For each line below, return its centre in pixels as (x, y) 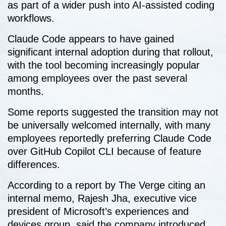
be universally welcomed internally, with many (109, 125)
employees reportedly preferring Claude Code (109, 138)
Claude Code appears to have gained (91, 39)
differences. (34, 165)
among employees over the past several (97, 78)
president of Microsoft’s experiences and (98, 212)
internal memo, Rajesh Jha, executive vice (102, 199)
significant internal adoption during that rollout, (110, 52)
